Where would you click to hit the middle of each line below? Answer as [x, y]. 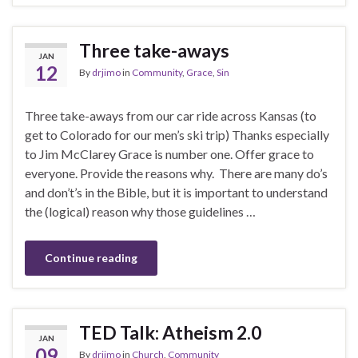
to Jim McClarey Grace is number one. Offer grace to [169, 153]
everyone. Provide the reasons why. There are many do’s [176, 173]
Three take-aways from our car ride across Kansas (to [171, 115]
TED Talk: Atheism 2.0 [170, 332]
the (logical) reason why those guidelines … [140, 211]
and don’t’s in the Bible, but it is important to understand [176, 192]
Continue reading [91, 257]
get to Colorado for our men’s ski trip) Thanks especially [177, 134]
